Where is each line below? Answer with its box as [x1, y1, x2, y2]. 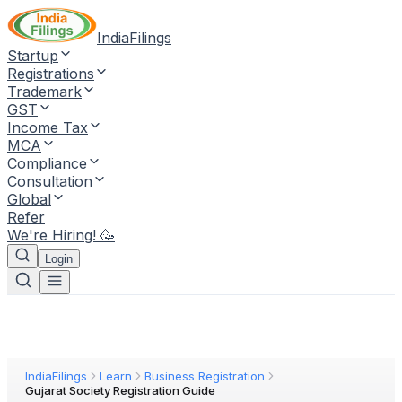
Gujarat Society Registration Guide [25, 383, 215, 398]
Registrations [7, 65, 94, 83]
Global [7, 190, 51, 208]
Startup [7, 47, 58, 65]
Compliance [7, 154, 87, 172]
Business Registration [144, 369, 265, 383]
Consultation [7, 172, 92, 190]
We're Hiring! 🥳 [7, 226, 115, 244]
